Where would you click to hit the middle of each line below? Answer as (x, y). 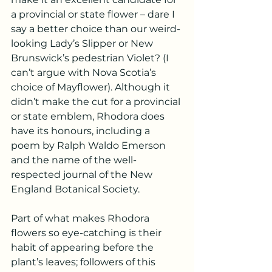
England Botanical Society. (75, 189)
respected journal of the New (83, 174)
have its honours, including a (82, 131)
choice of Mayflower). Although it (92, 87)
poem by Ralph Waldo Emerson (90, 145)
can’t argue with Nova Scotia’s (85, 72)
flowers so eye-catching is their (87, 233)
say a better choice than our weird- (96, 29)
